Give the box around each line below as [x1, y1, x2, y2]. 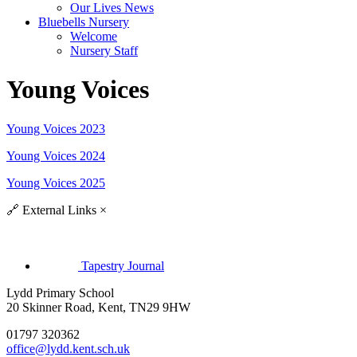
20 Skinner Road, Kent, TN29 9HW [6, 300, 190, 314]
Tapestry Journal [81, 258, 164, 273]
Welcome [70, 29, 117, 43]
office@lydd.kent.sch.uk [6, 341, 130, 355]
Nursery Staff [70, 43, 138, 57]
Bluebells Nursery [38, 14, 129, 29]
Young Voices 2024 [6, 148, 105, 163]
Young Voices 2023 [6, 121, 105, 135]
